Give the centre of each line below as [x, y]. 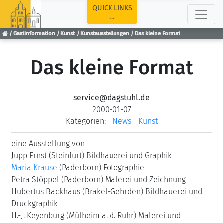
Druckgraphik [35, 203]
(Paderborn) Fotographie [101, 167]
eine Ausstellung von [48, 144]
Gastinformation [34, 34]
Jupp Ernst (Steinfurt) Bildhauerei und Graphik [92, 156]
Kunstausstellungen [105, 34]
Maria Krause [34, 167]
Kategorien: [85, 121]
